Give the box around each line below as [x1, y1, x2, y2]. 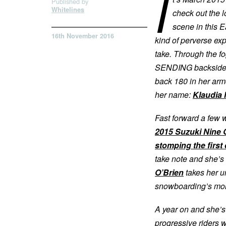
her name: [155, 89, 193, 100]
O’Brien [155, 166, 184, 179]
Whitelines [51, 5, 84, 14]
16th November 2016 [51, 31, 114, 40]
